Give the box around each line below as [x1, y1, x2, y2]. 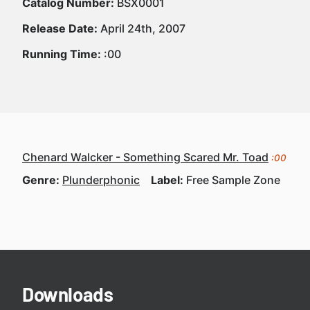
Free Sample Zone [186, 173, 280, 187]
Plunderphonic [62, 173, 140, 187]
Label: [151, 173, 186, 187]
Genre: [22, 173, 62, 187]
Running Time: [22, 47, 101, 61]
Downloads [22, 282, 113, 306]
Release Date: [22, 21, 98, 35]
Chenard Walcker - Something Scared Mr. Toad [22, 150, 268, 164]
